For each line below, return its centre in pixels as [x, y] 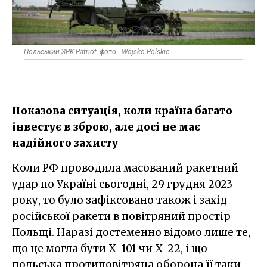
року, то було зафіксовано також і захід [119, 200]
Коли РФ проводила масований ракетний [16, 168]
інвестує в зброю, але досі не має [106, 127]
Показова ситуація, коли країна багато [122, 111]
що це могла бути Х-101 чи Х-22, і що [110, 248]
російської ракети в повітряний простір [121, 216]
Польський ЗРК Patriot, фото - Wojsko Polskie [97, 52]
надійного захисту [65, 143]
